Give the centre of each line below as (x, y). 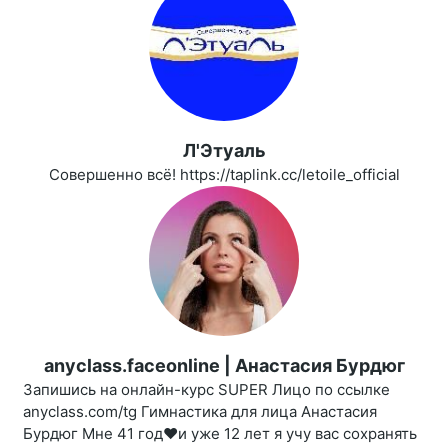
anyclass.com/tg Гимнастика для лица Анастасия (200, 412)
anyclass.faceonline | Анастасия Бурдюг (224, 366)
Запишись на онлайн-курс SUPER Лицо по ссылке (206, 390)
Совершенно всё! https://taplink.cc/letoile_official (224, 175)
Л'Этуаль (224, 151)
